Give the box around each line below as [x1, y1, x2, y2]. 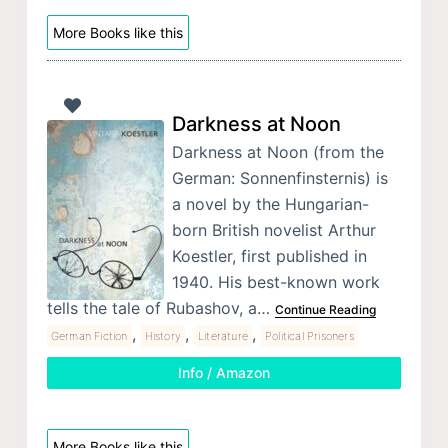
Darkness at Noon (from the [171, 141, 384, 162]
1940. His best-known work [171, 271, 380, 292]
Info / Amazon [177, 363, 270, 381]
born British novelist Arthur [171, 219, 376, 240]
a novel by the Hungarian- [171, 193, 369, 214]
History [144, 328, 182, 343]
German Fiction [50, 328, 128, 343]
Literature [198, 328, 249, 343]
